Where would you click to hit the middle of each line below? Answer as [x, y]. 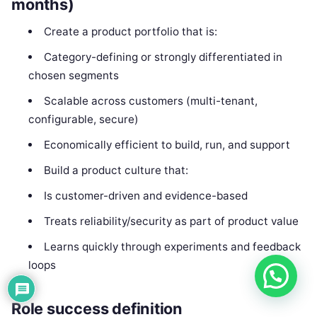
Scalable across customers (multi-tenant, [150, 100]
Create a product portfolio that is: [130, 31]
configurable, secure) [84, 119]
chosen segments [74, 75]
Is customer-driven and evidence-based [145, 195]
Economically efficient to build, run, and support [167, 144]
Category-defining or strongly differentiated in [163, 57]
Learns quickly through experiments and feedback [172, 246]
